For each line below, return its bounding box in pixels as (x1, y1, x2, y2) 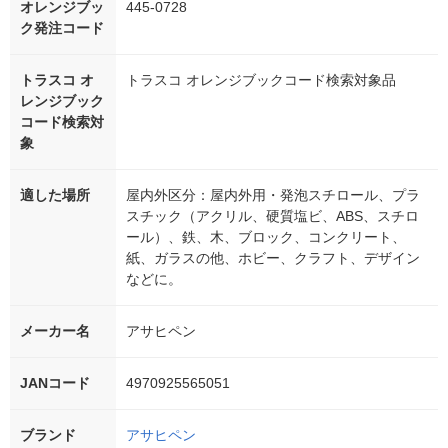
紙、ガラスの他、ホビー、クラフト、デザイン (126, 250, 420, 267)
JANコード (20, 375, 90, 392)
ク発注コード (20, 20, 104, 37)
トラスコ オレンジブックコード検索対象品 (126, 72, 396, 89)
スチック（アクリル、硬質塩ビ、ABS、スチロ (126, 208, 419, 225)
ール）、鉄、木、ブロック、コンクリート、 (126, 229, 406, 246)
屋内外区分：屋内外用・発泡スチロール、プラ (126, 187, 420, 204)
